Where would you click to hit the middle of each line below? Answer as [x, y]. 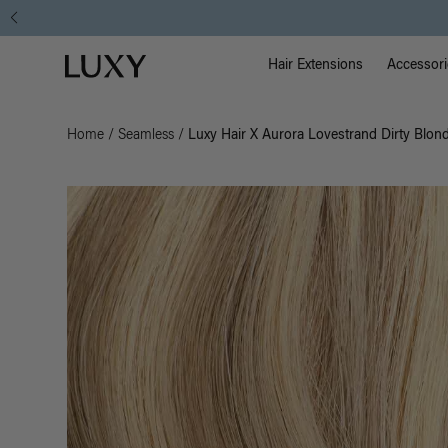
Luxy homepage [103, 65]
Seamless [146, 136]
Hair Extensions [316, 66]
